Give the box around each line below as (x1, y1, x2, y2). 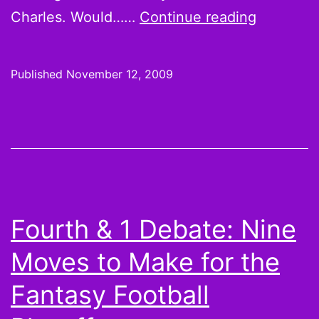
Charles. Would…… (11, 9, 140, 26)
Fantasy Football (11, 279, 209, 310)
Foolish (256, 8, 303, 25)
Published (11, 67, 66, 81)
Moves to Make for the (11, 246, 280, 278)
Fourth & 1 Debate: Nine (11, 214, 296, 245)
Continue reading (140, 9, 256, 26)
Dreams (256, 80, 306, 98)
